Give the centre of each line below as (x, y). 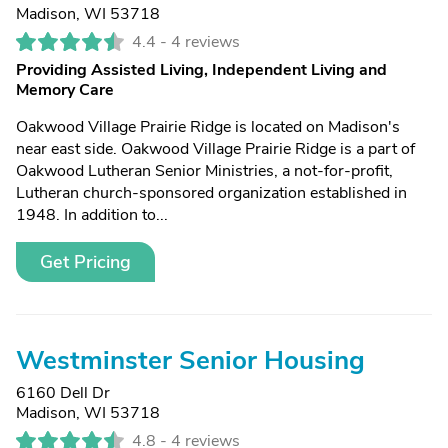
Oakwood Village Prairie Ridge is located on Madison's (208, 127)
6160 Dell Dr (63, 393)
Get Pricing (85, 262)
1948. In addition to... (92, 215)
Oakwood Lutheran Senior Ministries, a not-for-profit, (204, 171)
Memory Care (65, 90)
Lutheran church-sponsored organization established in (211, 193)
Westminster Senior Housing (190, 360)
